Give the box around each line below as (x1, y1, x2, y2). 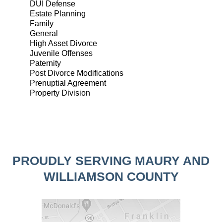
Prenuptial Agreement (30, 79, 106, 87)
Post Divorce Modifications (30, 69, 123, 77)
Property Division (30, 89, 90, 97)
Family (30, 19, 54, 28)
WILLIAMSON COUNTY (43, 169, 179, 183)
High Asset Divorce (30, 39, 97, 48)
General (30, 29, 58, 38)
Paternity (30, 59, 61, 67)
